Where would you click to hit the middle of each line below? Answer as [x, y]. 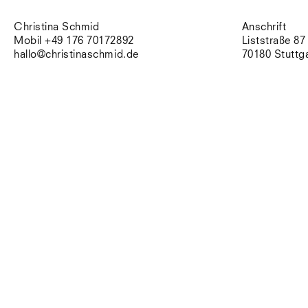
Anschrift [264, 27]
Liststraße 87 [274, 41]
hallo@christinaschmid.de [76, 55]
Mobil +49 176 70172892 [74, 41]
